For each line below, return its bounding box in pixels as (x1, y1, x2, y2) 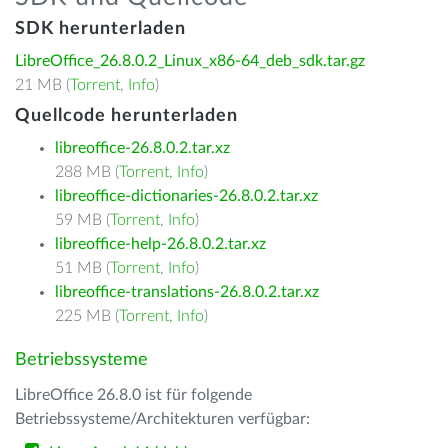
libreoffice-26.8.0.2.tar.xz (55, 140, 230, 156)
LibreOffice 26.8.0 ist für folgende (15, 387, 252, 403)
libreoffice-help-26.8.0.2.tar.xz (55, 236, 266, 252)
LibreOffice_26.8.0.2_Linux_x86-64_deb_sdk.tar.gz (15, 53, 365, 69)
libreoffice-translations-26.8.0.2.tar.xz (55, 284, 319, 300)
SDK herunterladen (15, 20, 186, 38)
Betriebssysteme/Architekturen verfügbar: (15, 411, 310, 427)
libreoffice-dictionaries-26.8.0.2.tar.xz (55, 188, 318, 204)
